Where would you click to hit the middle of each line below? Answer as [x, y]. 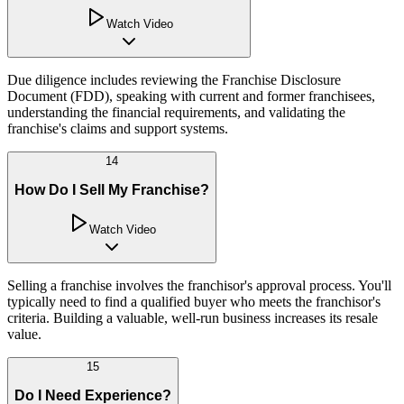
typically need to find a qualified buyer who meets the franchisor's [194, 302]
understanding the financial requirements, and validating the [176, 113]
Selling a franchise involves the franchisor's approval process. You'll [199, 286]
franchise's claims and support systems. [118, 129]
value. [24, 335]
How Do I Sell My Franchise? [112, 189]
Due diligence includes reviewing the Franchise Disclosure [174, 80]
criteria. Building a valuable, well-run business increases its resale [193, 318]
